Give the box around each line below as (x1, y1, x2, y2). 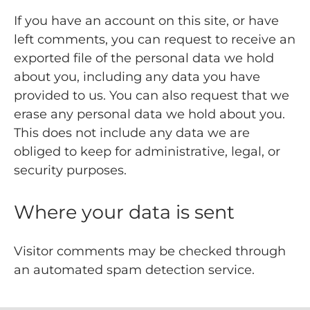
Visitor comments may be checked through (14, 243, 286, 259)
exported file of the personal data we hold (14, 51, 274, 66)
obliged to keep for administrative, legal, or (14, 144, 280, 160)
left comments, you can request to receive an (14, 32, 295, 48)
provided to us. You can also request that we (14, 88, 289, 104)
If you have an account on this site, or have (14, 13, 279, 29)
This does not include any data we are (14, 125, 250, 141)
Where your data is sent (14, 201, 235, 224)
